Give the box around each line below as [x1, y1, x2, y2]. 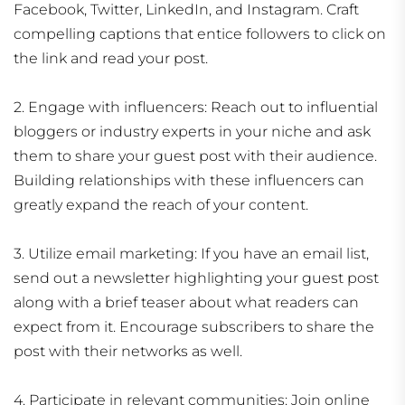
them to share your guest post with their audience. [14, 147, 377, 165]
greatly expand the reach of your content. [14, 196, 308, 214]
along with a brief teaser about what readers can [14, 294, 359, 312]
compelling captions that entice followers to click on [14, 25, 386, 43]
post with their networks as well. [14, 343, 242, 361]
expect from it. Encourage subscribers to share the [14, 318, 374, 336]
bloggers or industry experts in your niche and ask [14, 123, 371, 141]
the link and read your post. [14, 50, 208, 68]
